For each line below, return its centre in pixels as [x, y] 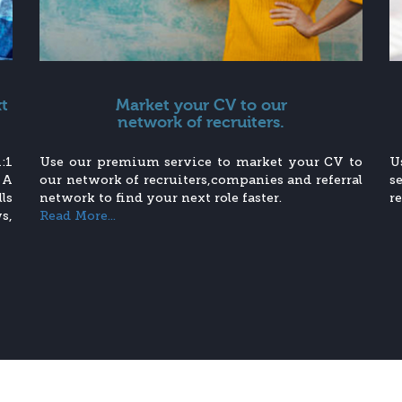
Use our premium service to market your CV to [201, 162]
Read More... [78, 216]
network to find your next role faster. [161, 198]
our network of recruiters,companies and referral [201, 180]
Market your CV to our [201, 106]
